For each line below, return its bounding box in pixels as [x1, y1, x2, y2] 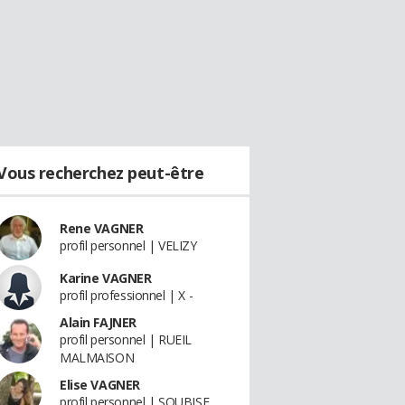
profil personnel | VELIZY [60, 237, 197, 254]
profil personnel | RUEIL [60, 331, 192, 348]
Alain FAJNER [60, 314, 137, 331]
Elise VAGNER [60, 376, 140, 393]
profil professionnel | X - [60, 287, 193, 304]
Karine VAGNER [60, 269, 152, 287]
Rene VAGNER [60, 220, 144, 237]
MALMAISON [60, 349, 135, 366]
